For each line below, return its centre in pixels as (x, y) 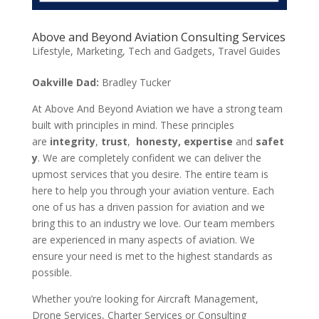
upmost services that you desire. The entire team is (150, 174)
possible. (52, 272)
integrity (72, 141)
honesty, (158, 141)
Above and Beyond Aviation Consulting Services (158, 37)
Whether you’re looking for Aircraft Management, (145, 298)
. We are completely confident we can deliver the (149, 157)
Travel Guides (249, 51)
